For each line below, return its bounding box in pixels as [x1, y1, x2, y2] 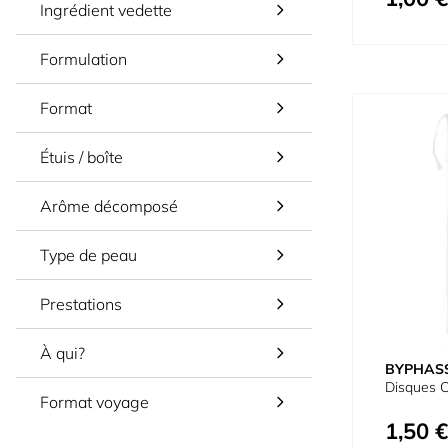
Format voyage [40, 392, 149, 412]
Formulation [40, 49, 127, 69]
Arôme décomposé [40, 196, 178, 216]
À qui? [40, 343, 85, 363]
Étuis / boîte [40, 147, 123, 167]
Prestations [40, 294, 122, 314]
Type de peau [40, 245, 137, 265]
